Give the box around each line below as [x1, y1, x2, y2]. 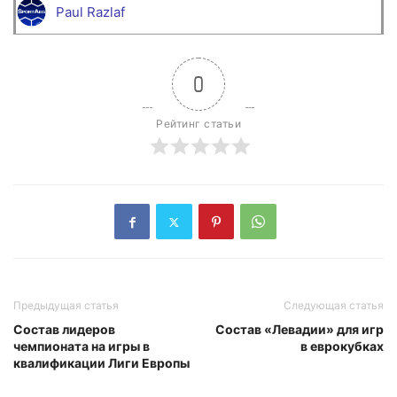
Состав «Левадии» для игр [215, 322, 384, 338]
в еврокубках [300, 339, 384, 354]
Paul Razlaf [56, 3, 125, 20]
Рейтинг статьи [156, 117, 241, 131]
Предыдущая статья [13, 299, 119, 313]
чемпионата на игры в [13, 339, 150, 354]
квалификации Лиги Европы [13, 355, 190, 371]
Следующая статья [284, 299, 384, 313]
